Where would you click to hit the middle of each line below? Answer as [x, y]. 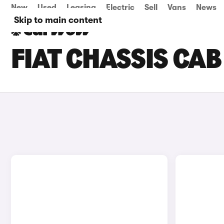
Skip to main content [58, 20]
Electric [120, 7]
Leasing [81, 7]
